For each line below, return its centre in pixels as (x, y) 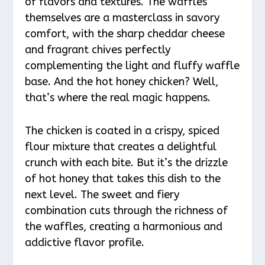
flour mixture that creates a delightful (121, 147)
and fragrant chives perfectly (98, 50)
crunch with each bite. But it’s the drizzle (127, 163)
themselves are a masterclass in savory (122, 18)
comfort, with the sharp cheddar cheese (125, 34)
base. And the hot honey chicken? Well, (122, 82)
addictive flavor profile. (85, 243)
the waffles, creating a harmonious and (124, 227)
